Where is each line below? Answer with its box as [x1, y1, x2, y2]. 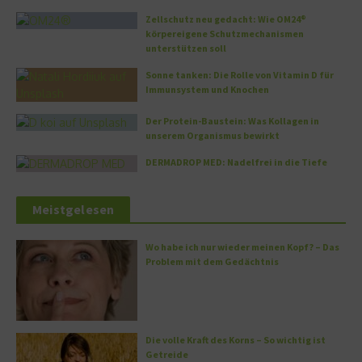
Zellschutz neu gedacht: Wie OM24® [145, 13, 306, 26]
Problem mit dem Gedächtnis [145, 255, 279, 268]
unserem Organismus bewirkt [145, 129, 280, 142]
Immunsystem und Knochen [145, 83, 269, 96]
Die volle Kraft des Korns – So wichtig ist [145, 334, 326, 347]
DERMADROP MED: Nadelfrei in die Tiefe [145, 156, 327, 169]
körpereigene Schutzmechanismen [145, 27, 304, 40]
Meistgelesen [32, 201, 115, 218]
